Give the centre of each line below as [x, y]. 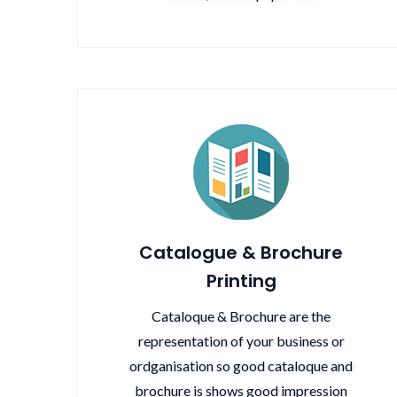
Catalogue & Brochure [241, 253]
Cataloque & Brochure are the [241, 316]
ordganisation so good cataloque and [241, 366]
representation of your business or [241, 341]
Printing [241, 281]
